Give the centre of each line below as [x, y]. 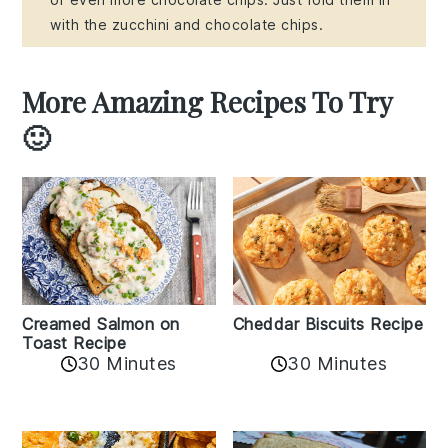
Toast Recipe [74, 343]
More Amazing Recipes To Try [207, 101]
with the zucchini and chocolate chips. [187, 24]
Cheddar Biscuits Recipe [327, 324]
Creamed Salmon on [101, 324]
